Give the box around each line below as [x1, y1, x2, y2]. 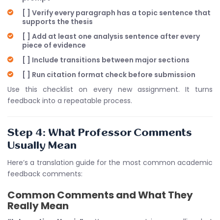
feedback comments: [7, 169, 82, 179]
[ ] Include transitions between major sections [22, 55, 190, 65]
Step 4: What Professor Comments [7, 127, 192, 138]
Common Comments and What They [7, 188, 193, 202]
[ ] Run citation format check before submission [22, 70, 195, 80]
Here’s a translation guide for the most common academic [7, 158, 213, 167]
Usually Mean [7, 140, 77, 151]
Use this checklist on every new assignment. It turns [7, 84, 213, 94]
